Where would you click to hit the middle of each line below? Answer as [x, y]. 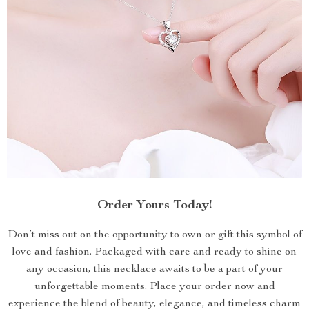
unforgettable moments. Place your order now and [154, 287]
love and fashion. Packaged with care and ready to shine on [154, 252]
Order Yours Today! [154, 206]
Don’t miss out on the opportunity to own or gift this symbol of [154, 235]
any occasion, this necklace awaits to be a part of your [154, 270]
